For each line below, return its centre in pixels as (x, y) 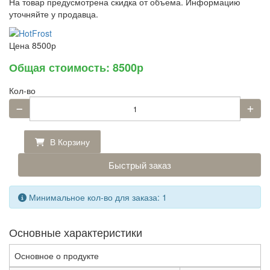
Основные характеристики (76, 232)
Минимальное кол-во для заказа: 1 (97, 197)
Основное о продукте (57, 256)
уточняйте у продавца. (54, 14)
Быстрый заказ (140, 165)
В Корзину (69, 142)
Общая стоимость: (61, 68)
